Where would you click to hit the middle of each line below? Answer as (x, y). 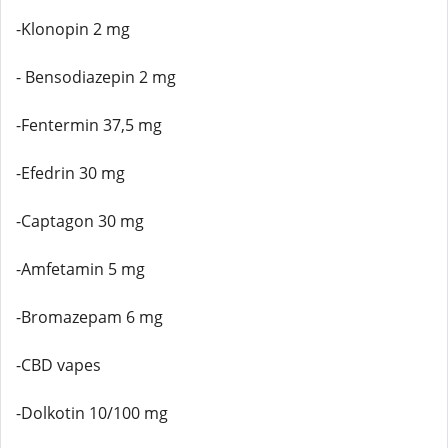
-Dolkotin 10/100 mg (92, 413)
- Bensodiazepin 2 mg (96, 77)
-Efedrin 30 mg (70, 173)
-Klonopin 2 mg (73, 29)
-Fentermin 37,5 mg (89, 125)
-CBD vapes (58, 365)
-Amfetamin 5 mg (80, 269)
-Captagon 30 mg (80, 221)
